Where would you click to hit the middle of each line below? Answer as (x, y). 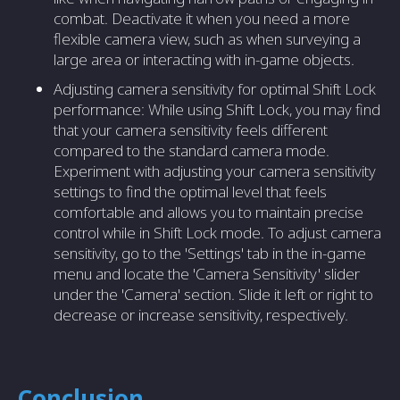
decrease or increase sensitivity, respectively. (201, 315)
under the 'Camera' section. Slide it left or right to (213, 295)
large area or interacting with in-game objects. (204, 60)
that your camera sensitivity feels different (191, 130)
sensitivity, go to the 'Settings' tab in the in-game (210, 254)
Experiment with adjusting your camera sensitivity (215, 171)
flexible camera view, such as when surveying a (207, 39)
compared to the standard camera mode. (192, 151)
